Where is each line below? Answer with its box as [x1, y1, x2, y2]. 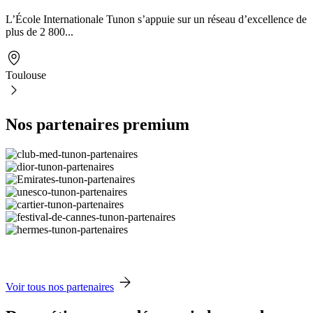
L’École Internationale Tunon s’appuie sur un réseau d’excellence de [6, 13, 307, 26]
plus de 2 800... [6, 26, 73, 38]
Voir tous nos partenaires [6, 281, 114, 293]
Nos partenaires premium [6, 115, 189, 134]
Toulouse [6, 69, 46, 82]
